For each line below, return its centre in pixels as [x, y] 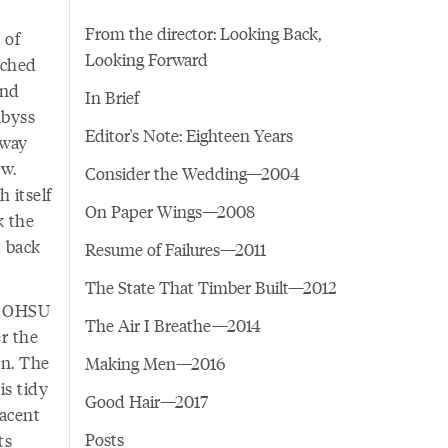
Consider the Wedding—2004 [192, 173]
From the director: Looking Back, [202, 33]
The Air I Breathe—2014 [172, 325]
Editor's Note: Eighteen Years [188, 135]
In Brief [111, 97]
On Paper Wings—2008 [169, 211]
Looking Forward [146, 59]
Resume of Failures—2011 [175, 249]
